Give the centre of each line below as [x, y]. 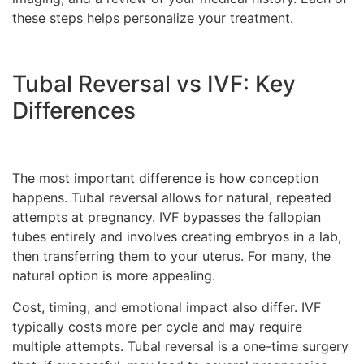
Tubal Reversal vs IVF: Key [154, 83]
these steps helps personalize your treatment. [153, 18]
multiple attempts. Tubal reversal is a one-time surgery [180, 346]
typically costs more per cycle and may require [157, 326]
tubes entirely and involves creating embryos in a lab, [177, 237]
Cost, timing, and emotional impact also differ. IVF [167, 307]
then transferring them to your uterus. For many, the [171, 256]
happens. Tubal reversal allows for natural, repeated [172, 198]
